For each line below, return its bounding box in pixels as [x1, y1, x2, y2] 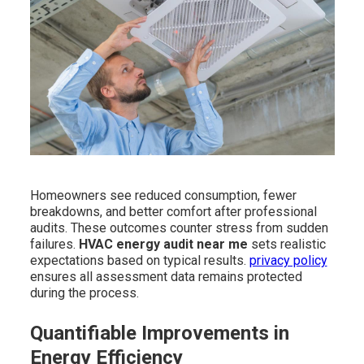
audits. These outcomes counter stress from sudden [29, 220, 328, 236]
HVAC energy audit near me [78, 236, 248, 253]
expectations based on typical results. [29, 253, 249, 269]
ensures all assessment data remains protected [29, 269, 302, 285]
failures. [29, 236, 79, 253]
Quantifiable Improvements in [29, 322, 289, 345]
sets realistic [247, 236, 326, 253]
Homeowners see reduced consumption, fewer [29, 188, 297, 204]
